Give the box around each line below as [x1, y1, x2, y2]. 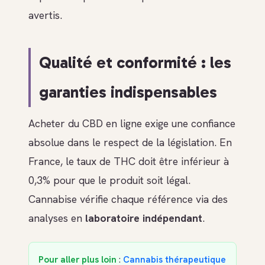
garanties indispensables [39, 82, 218, 102]
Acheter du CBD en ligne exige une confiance [28, 117, 235, 131]
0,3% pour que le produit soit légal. [28, 173, 190, 188]
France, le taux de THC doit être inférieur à [28, 154, 229, 169]
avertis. [28, 8, 62, 22]
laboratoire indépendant [85, 211, 202, 225]
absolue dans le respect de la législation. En [28, 135, 232, 150]
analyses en [28, 211, 85, 225]
